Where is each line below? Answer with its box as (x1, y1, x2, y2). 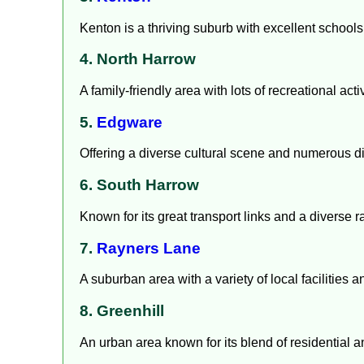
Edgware (97, 113, 162, 131)
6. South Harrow (80, 176, 199, 194)
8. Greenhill (80, 302, 164, 320)
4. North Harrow (80, 50, 196, 68)
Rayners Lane (97, 239, 201, 257)
